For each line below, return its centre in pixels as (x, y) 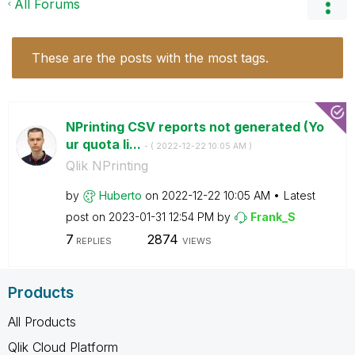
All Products (42, 321)
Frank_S (273, 216)
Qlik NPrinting (107, 165)
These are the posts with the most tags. (150, 57)
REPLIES (92, 241)
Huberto (120, 195)
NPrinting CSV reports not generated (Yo (195, 126)
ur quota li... (105, 144)
